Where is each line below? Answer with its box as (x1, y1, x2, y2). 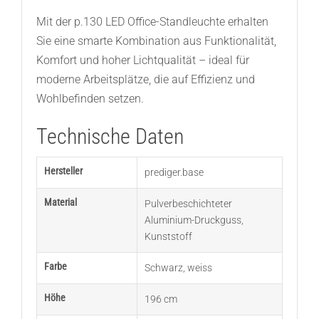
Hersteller (43, 165, 83, 177)
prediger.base (144, 167, 204, 179)
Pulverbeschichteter (144, 198, 232, 210)
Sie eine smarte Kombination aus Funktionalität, (36, 34, 276, 48)
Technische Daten (36, 124, 184, 150)
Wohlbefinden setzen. (36, 92, 144, 106)
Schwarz (144, 262, 183, 274)
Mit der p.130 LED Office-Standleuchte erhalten (36, 15, 268, 29)
